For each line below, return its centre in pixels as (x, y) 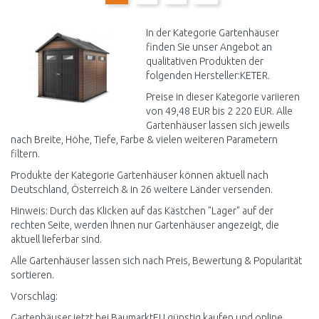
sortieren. (32, 275)
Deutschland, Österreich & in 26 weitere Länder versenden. (142, 189)
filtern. (25, 154)
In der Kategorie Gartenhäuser (213, 33)
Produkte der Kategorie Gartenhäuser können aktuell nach (140, 175)
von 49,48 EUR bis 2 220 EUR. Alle (219, 111)
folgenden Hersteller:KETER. (208, 75)
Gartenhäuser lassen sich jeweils (218, 125)
